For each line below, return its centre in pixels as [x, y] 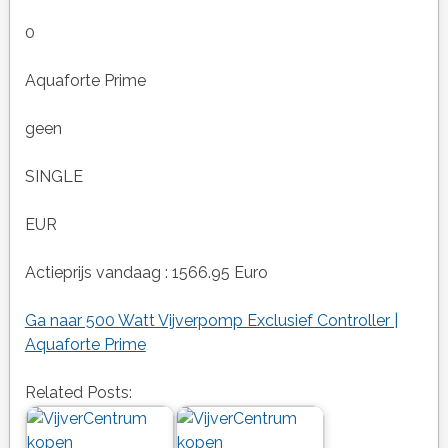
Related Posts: [78, 393]
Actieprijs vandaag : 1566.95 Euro [146, 273]
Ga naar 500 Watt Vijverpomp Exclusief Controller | [211, 321]
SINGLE [53, 177]
